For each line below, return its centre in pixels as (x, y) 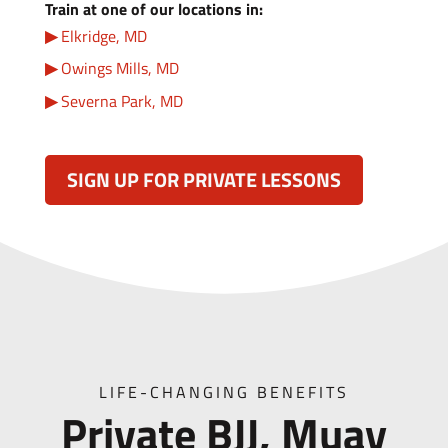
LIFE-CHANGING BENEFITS (223, 392)
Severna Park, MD (121, 100)
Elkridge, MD (103, 36)
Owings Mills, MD (119, 68)
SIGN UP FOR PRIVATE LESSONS (203, 180)
